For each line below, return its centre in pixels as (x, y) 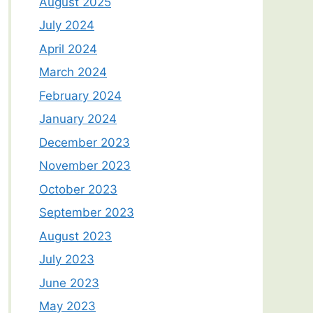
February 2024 (80, 95)
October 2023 (78, 189)
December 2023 (85, 142)
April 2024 (68, 49)
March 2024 (73, 72)
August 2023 (75, 236)
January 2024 (78, 119)
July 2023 (67, 260)
